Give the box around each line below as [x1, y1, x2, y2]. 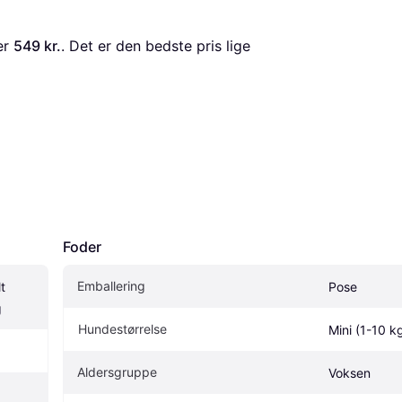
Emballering [77, 277, 145, 293]
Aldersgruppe [77, 363, 157, 380]
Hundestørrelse [78, 320, 167, 336]
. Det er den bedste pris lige [61, 36, 250, 55]
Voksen [328, 364, 371, 380]
